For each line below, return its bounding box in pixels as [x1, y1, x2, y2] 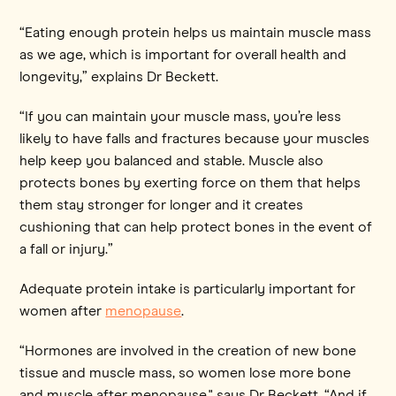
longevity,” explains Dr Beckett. [19, 69, 219, 84]
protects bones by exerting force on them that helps [19, 175, 362, 190]
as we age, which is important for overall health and [19, 47, 347, 62]
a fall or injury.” [19, 241, 114, 256]
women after [19, 303, 106, 318]
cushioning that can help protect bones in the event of [19, 219, 373, 234]
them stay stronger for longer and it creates [19, 197, 304, 212]
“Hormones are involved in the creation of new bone [19, 343, 357, 358]
